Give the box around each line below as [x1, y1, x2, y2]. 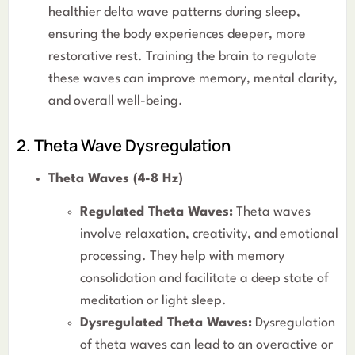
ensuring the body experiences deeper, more [48, 28, 306, 42]
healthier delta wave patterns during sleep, [48, 6, 300, 20]
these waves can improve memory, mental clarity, [48, 72, 338, 86]
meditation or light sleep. [80, 294, 227, 308]
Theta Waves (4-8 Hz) [48, 172, 183, 186]
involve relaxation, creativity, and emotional [80, 227, 338, 242]
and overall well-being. [48, 94, 183, 109]
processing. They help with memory [80, 250, 284, 264]
